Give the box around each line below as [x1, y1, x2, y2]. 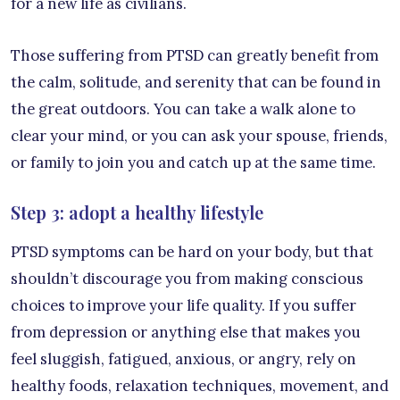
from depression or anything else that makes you [11, 321, 361, 342]
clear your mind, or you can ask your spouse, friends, [11, 125, 387, 146]
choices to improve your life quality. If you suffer [11, 295, 356, 315]
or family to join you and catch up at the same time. [11, 152, 376, 172]
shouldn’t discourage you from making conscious [11, 268, 363, 288]
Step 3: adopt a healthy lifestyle [11, 199, 263, 224]
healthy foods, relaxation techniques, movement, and [11, 375, 388, 396]
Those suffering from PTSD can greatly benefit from [11, 45, 379, 65]
